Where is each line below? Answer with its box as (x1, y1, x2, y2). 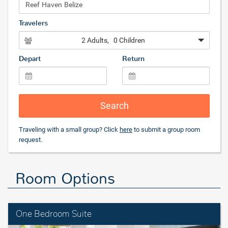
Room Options (15, 168, 115, 188)
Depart (19, 53, 41, 64)
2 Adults (81, 36, 107, 44)
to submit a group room (132, 125, 200, 133)
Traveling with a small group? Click (19, 125, 120, 133)
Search (100, 100, 129, 111)
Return (122, 53, 145, 64)
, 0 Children (107, 36, 145, 44)
